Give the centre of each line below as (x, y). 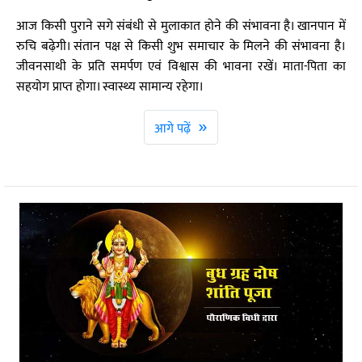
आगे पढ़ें (174, 129)
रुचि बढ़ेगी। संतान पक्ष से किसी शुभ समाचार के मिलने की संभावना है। (181, 46)
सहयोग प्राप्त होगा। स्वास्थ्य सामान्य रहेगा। (110, 87)
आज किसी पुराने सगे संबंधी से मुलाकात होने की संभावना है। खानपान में (181, 26)
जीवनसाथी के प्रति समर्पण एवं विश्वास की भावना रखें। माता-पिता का (181, 67)
